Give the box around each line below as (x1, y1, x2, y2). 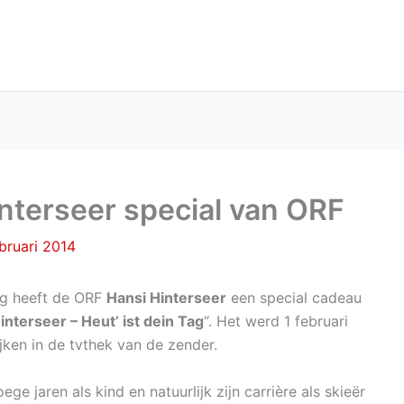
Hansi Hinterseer (106, 289, 226, 307)
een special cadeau (226, 289, 362, 307)
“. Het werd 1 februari (204, 312, 348, 330)
